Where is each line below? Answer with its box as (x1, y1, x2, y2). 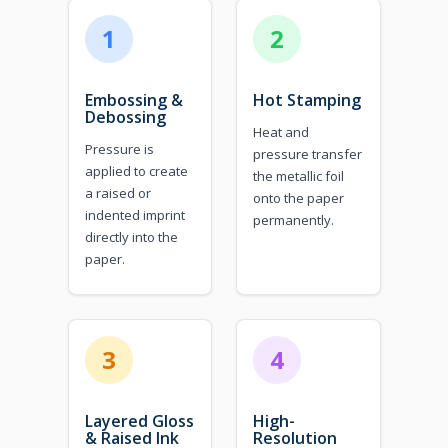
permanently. (253, 210, 334, 229)
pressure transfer (253, 144, 362, 163)
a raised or (84, 183, 151, 202)
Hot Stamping (253, 88, 361, 111)
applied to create (84, 161, 188, 180)
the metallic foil (253, 166, 344, 185)
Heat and (253, 122, 309, 141)
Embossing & (84, 88, 183, 111)
